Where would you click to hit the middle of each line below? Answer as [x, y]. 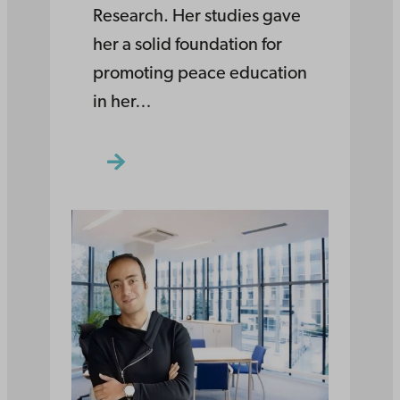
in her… [122, 103]
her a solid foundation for [187, 46]
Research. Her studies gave [197, 17]
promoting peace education [200, 75]
